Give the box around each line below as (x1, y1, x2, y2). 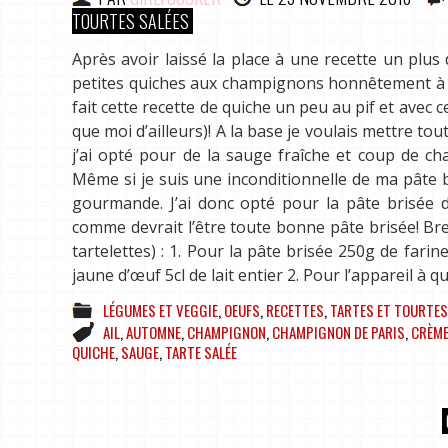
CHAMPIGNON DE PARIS (272, 321, 405, 344)
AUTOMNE (126, 321, 181, 344)
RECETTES (266, 299, 324, 322)
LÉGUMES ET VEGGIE (103, 299, 218, 322)
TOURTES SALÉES (72, 8, 189, 35)
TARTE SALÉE (165, 341, 237, 364)
